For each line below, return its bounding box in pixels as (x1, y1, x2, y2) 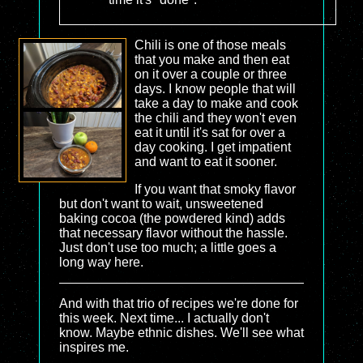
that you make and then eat (134, 52, 289, 66)
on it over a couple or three (134, 66, 287, 81)
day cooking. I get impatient (134, 139, 291, 154)
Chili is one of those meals (134, 37, 286, 52)
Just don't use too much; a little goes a (59, 240, 276, 254)
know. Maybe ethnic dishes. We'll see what (59, 325, 304, 340)
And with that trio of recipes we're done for (59, 296, 298, 310)
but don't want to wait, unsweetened (59, 196, 263, 211)
